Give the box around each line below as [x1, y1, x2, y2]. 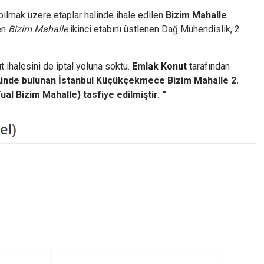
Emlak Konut [132, 61, 187, 72]
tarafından [187, 61, 230, 72]
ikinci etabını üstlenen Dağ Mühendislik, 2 [68, 24, 240, 35]
